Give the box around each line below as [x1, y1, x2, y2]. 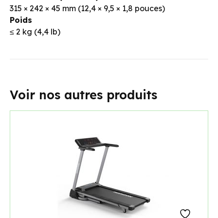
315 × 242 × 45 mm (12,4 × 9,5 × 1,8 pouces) [10, 3, 165, 14]
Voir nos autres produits [10, 87, 157, 103]
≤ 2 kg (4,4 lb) [10, 27, 60, 37]
